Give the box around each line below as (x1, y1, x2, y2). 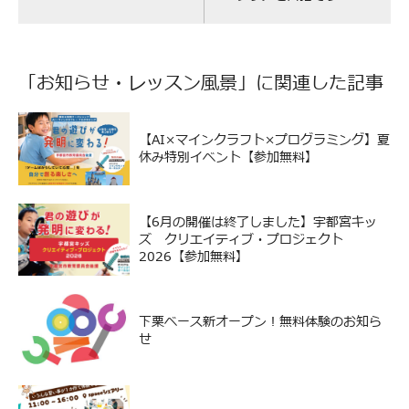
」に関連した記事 (237, 70, 383, 98)
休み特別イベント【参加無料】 (139, 147, 319, 167)
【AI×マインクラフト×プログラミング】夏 (139, 130, 391, 150)
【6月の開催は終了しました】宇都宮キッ (139, 212, 378, 232)
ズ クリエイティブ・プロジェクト (139, 229, 344, 249)
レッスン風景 (128, 70, 237, 98)
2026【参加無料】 (139, 246, 249, 267)
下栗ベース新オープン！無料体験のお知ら (139, 311, 383, 331)
